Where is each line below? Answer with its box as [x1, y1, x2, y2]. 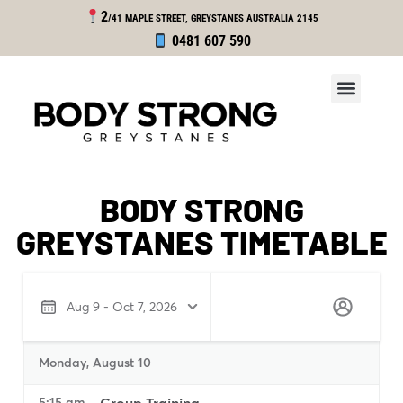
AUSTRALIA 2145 [246, 13, 319, 24]
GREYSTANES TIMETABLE [15, 222, 388, 262]
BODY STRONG [99, 190, 304, 229]
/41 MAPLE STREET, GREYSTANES [108, 13, 245, 24]
